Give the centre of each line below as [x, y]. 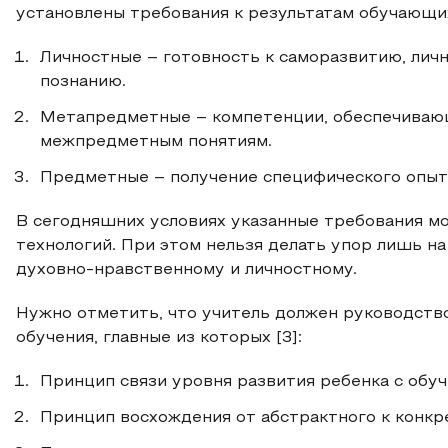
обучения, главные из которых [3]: [159, 338]
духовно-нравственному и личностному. [186, 270]
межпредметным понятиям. [156, 142]
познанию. [83, 82]
